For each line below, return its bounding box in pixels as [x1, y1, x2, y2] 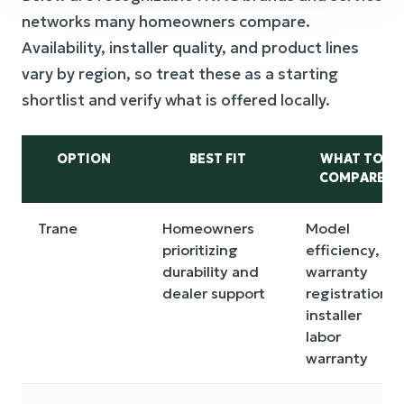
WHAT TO [320, 151, 383, 167]
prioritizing [162, 241, 238, 259]
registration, [306, 284, 393, 302]
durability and [162, 262, 259, 280]
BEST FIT [189, 151, 246, 167]
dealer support [162, 284, 265, 302]
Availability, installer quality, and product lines [22, 38, 359, 58]
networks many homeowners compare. [22, 12, 310, 32]
